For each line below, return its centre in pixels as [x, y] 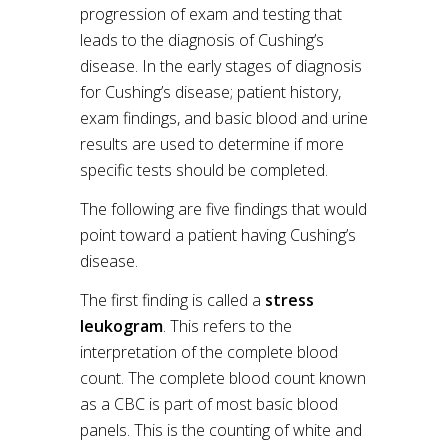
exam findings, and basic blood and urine [224, 118]
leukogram [121, 326]
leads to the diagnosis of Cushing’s [202, 40]
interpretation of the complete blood [209, 352]
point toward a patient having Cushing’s [218, 235]
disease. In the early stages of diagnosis [221, 66]
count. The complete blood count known [223, 378]
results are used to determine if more [212, 144]
